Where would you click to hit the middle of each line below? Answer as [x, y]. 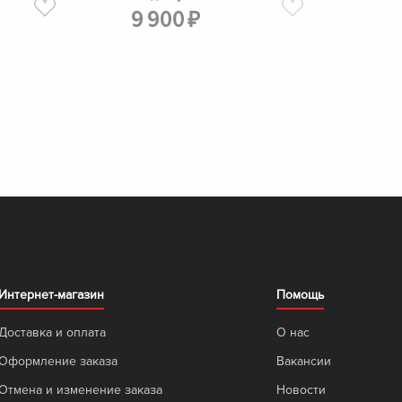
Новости [301, 389]
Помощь [301, 294]
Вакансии [304, 361]
